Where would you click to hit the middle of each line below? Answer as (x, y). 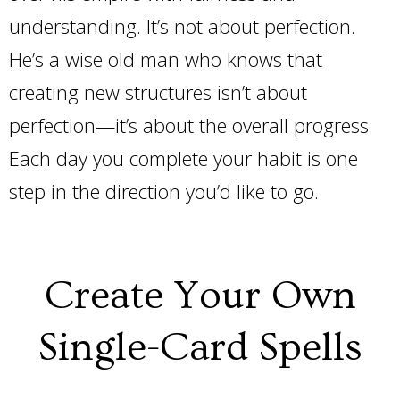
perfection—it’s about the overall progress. (191, 125)
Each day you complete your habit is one (183, 158)
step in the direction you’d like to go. (167, 191)
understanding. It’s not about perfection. (182, 26)
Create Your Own (200, 296)
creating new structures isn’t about (158, 92)
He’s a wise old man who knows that (166, 59)
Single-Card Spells (200, 348)
